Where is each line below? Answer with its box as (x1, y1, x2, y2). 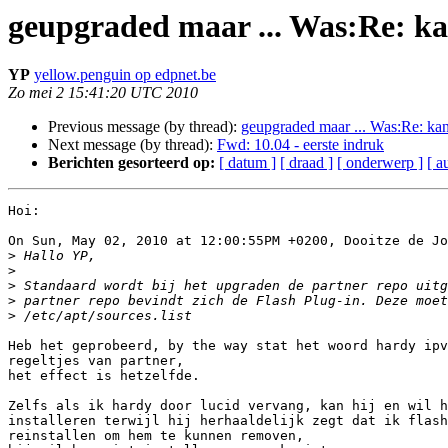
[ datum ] (219, 154, 276, 172)
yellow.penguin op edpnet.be (34, 66, 216, 84)
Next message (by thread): (48, 136, 217, 154)
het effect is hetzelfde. (8, 368, 200, 384)
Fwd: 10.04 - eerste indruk (217, 136, 384, 154)
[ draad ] (280, 154, 333, 172)
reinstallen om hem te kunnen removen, (8, 428, 304, 444)
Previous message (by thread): (48, 118, 241, 136)
